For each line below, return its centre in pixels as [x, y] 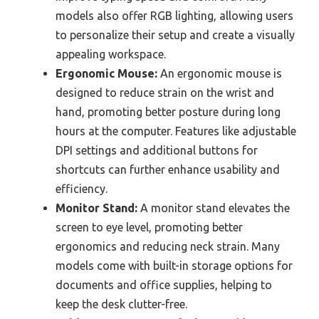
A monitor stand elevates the [214, 208]
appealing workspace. [111, 54]
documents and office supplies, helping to [164, 284]
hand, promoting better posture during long [168, 111]
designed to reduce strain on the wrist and [165, 92]
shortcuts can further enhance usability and [168, 169]
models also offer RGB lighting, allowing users [174, 15]
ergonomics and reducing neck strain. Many [168, 246]
